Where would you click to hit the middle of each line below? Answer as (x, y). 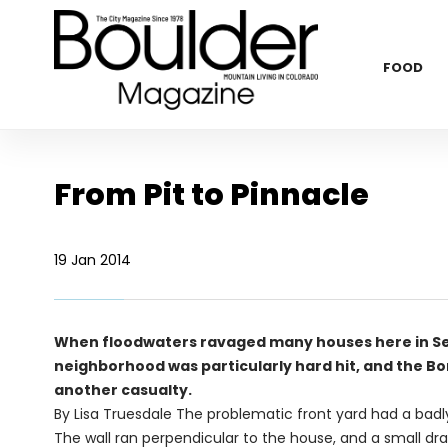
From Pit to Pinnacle (211, 195)
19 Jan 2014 (92, 260)
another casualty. (122, 390)
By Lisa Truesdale (112, 414)
